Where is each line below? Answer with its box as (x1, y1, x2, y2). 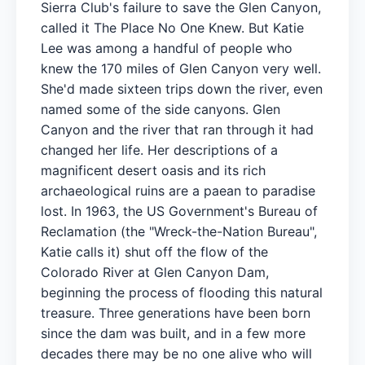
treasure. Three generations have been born (41, 304, 310, 321)
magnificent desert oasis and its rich (41, 161, 266, 178)
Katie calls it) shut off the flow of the (41, 243, 268, 260)
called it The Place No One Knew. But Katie (41, 19, 304, 36)
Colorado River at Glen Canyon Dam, (41, 263, 269, 280)
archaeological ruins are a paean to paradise (41, 182, 315, 199)
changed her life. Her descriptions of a (41, 141, 278, 158)
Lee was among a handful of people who (41, 39, 292, 56)
